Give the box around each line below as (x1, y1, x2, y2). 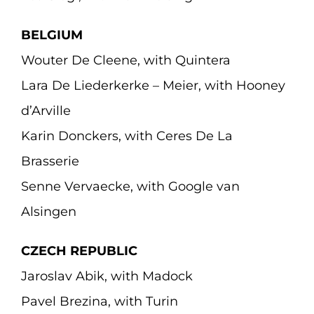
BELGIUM (20, 27, 83, 43)
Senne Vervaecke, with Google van (20, 179, 240, 194)
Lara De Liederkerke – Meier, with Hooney (20, 78, 285, 93)
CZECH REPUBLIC (20, 243, 137, 259)
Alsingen (20, 204, 76, 219)
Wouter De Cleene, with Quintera (20, 53, 231, 68)
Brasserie (20, 153, 79, 169)
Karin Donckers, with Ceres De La (20, 128, 233, 144)
